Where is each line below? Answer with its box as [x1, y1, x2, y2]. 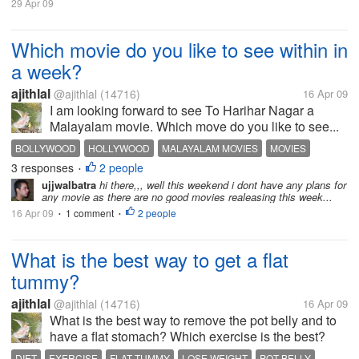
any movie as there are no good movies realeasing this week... [42, 189, 333, 204]
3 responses [11, 159, 77, 175]
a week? [11, 57, 82, 85]
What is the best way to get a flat [11, 245, 288, 273]
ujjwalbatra [42, 177, 96, 192]
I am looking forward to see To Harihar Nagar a [50, 101, 314, 119]
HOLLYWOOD [88, 141, 150, 155]
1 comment [66, 206, 114, 220]
